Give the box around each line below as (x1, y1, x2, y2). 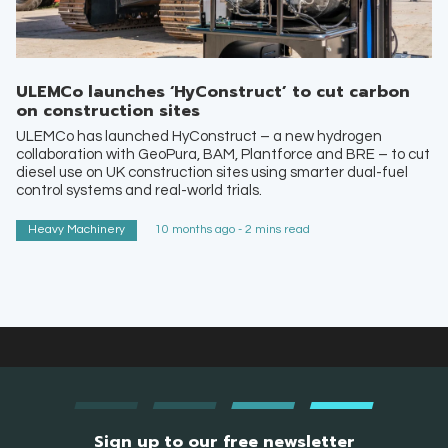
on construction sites (16, 99, 200, 124)
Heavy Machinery (28, 223, 125, 237)
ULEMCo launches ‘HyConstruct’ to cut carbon (16, 80, 410, 105)
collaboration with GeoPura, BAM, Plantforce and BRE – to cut (16, 146, 430, 162)
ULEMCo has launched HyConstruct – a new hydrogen (16, 128, 382, 144)
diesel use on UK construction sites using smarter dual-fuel (16, 164, 408, 180)
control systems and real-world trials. (16, 182, 262, 198)
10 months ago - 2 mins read (155, 223, 310, 237)
